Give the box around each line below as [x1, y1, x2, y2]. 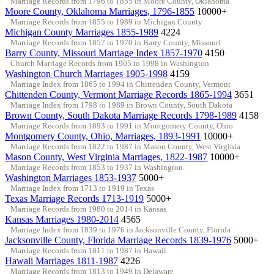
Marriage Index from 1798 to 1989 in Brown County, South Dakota [10, 100, 232, 109]
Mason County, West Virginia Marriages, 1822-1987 [5, 151, 207, 162]
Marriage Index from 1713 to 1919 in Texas [10, 183, 154, 193]
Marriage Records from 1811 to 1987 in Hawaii [10, 245, 166, 255]
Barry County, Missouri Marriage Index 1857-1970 [5, 47, 202, 58]
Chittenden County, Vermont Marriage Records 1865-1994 [5, 89, 232, 100]
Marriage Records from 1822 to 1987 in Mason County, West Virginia [10, 141, 240, 151]
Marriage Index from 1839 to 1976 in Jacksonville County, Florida [10, 224, 231, 234]
